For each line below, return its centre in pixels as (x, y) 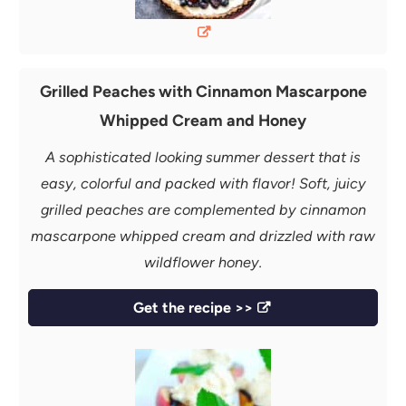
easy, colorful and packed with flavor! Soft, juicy (203, 183)
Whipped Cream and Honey (203, 120)
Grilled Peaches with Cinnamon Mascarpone (203, 91)
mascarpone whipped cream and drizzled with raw (203, 236)
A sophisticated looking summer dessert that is (203, 157)
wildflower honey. (203, 262)
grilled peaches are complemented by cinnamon (203, 209)
